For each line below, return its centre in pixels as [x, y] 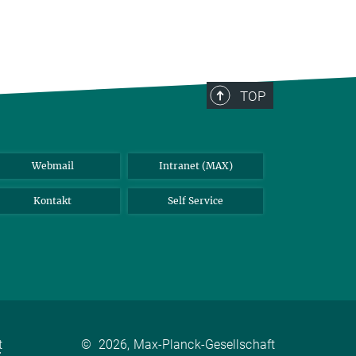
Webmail [52, 165]
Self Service [195, 200]
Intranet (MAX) [195, 165]
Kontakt [52, 200]
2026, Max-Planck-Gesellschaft [187, 345]
